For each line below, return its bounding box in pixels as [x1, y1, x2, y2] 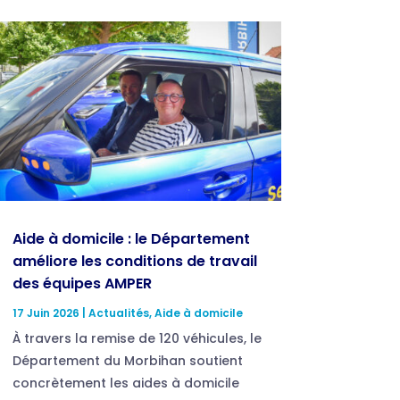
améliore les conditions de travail [12, 250, 257, 271]
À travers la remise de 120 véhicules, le [12, 329, 262, 347]
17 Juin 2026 [12, 304, 79, 321]
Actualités [87, 304, 149, 321]
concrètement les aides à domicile [12, 373, 239, 392]
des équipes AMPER [12, 272, 152, 294]
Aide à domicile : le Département [12, 228, 250, 249]
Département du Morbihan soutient [12, 351, 243, 370]
